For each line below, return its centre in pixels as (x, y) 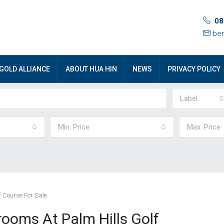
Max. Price (204, 127)
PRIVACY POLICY (194, 69)
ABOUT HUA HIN (91, 69)
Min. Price (74, 127)
